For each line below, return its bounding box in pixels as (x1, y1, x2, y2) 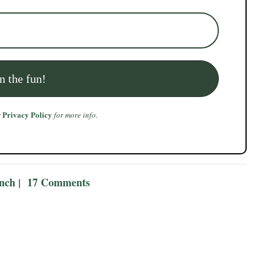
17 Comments (27, 174, 90, 190)
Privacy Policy (2, 108, 53, 120)
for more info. (52, 109, 98, 120)
